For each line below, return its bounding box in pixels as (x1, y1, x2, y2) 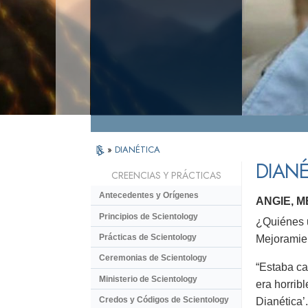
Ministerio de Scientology (99, 274, 197, 284)
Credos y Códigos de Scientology (99, 295, 229, 305)
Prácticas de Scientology (99, 232, 197, 242)
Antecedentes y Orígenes (99, 190, 199, 201)
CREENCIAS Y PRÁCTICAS (111, 168, 221, 183)
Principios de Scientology (99, 211, 198, 221)
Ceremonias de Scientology (99, 253, 207, 263)
